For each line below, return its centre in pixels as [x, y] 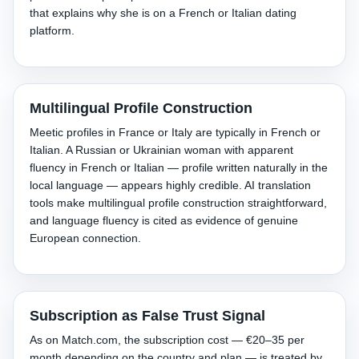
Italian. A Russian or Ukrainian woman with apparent [161, 150]
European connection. [85, 238]
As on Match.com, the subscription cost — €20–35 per [167, 340]
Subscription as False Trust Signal [147, 316]
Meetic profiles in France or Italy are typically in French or [175, 132]
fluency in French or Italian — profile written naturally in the [179, 167]
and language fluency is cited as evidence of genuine [164, 220]
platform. [52, 30]
